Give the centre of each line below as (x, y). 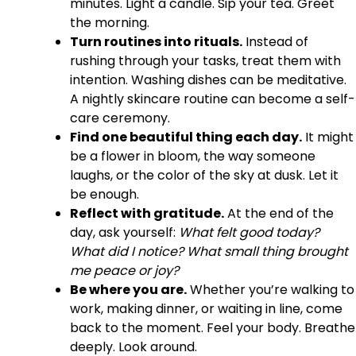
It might (328, 137)
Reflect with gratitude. (147, 213)
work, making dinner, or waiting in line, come (206, 308)
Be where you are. (128, 289)
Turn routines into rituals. (156, 41)
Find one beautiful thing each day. (186, 137)
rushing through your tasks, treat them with (205, 60)
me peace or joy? (124, 270)
